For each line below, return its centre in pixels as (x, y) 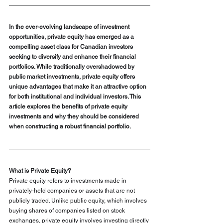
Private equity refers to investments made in (68, 181)
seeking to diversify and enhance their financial (73, 57)
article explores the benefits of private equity (69, 107)
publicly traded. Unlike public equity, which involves (79, 201)
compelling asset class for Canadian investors (72, 47)
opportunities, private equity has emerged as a (72, 37)
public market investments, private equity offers (73, 77)
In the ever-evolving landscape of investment (70, 27)
